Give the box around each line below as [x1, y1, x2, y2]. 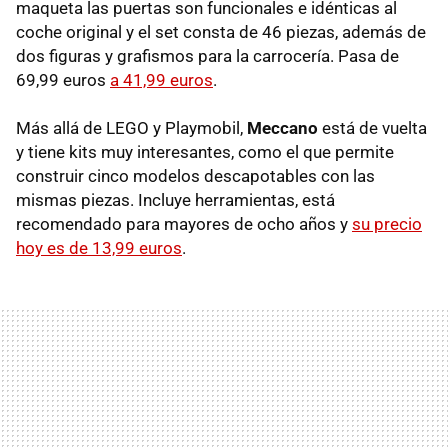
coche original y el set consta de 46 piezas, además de [16, 21, 426, 42]
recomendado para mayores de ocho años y [16, 213, 352, 234]
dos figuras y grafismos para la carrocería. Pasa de [16, 45, 399, 66]
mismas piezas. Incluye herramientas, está [16, 189, 335, 210]
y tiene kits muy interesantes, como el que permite [16, 141, 394, 162]
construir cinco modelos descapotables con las [16, 165, 375, 186]
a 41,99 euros [110, 69, 213, 90]
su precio [352, 213, 422, 234]
